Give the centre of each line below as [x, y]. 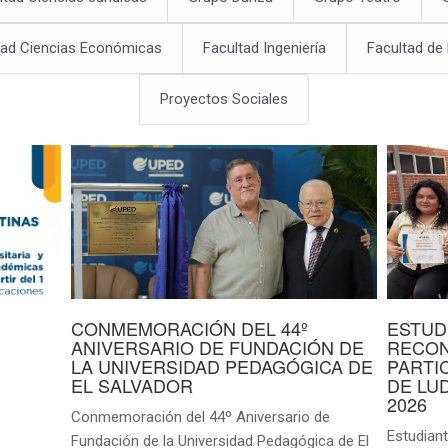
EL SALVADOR [131, 384]
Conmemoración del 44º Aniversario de [200, 416]
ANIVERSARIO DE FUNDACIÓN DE [217, 346]
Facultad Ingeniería [264, 48]
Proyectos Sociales [224, 99]
